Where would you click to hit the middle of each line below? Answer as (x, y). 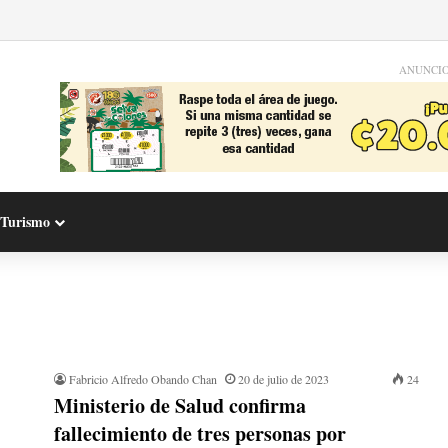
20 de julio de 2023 (283, 379)
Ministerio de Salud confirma (180, 405)
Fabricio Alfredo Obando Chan (143, 379)
